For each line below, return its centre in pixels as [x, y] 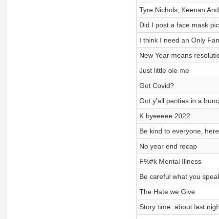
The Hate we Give [167, 192]
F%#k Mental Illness [170, 161]
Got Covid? [156, 86]
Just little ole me [164, 70]
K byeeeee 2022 [164, 116]
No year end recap [168, 146]
